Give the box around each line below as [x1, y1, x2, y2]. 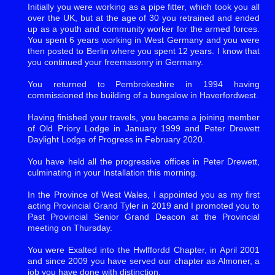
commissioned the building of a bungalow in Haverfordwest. [28, 90, 258, 100]
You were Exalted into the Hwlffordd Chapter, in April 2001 [28, 244, 260, 255]
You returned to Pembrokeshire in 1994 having [28, 79, 260, 89]
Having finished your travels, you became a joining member [28, 112, 260, 122]
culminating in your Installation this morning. [28, 167, 198, 177]
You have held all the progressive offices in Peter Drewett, [28, 156, 260, 166]
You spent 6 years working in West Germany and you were [28, 34, 260, 45]
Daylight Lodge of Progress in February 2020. [28, 134, 205, 144]
